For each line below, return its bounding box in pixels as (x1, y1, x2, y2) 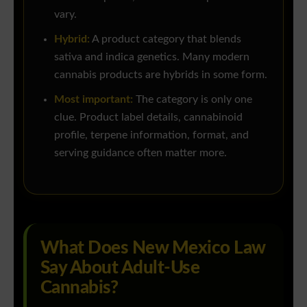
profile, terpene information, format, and (54, 130, 249, 141)
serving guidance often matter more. (54, 148, 227, 159)
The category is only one (133, 95, 252, 106)
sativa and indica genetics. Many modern (54, 52, 249, 63)
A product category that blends (90, 34, 241, 45)
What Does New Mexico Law (40, 239, 265, 258)
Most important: (54, 95, 133, 106)
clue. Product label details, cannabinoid (54, 112, 243, 123)
